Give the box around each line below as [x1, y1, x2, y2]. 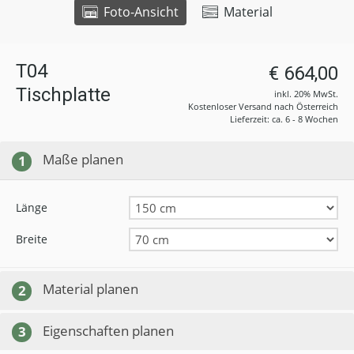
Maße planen [43, 150, 123, 168]
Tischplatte [16, 84, 111, 106]
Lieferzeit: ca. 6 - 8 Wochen [230, 113, 338, 125]
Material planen [43, 279, 138, 298]
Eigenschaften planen [43, 321, 174, 340]
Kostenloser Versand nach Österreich [188, 100, 338, 112]
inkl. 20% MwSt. [274, 88, 338, 100]
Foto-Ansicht [100, 3, 179, 21]
